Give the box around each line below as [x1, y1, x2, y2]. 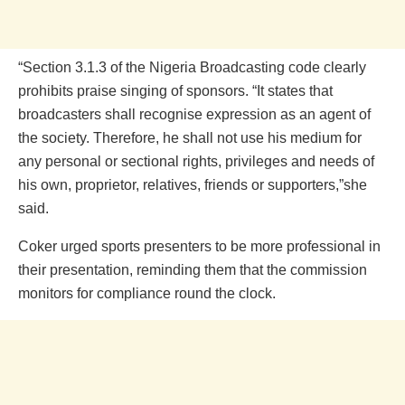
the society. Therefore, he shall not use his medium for [18, 129, 362, 146]
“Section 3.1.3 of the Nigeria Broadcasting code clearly [18, 59, 366, 75]
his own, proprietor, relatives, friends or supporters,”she [18, 176, 367, 193]
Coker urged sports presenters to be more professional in [18, 238, 381, 254]
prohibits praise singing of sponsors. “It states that [18, 82, 333, 99]
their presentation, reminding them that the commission [18, 261, 367, 278]
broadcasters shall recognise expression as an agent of [18, 106, 371, 122]
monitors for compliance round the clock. [18, 285, 276, 301]
